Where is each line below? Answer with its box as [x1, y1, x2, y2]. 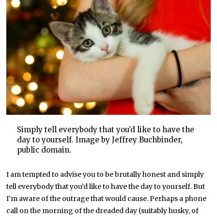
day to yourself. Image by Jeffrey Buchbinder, [16, 135, 183, 145]
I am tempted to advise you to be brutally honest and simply [6, 170, 204, 179]
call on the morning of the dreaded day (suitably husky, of [6, 206, 199, 216]
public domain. [16, 145, 71, 155]
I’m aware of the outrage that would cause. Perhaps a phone [6, 194, 207, 203]
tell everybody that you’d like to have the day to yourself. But [6, 182, 205, 191]
